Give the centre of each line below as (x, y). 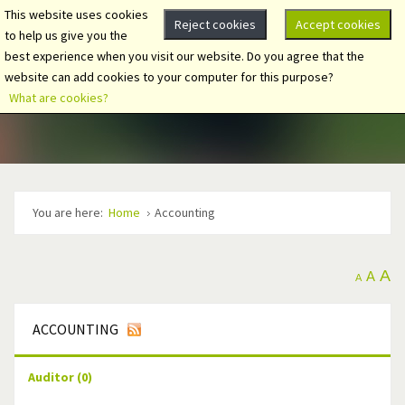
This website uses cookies (76, 14)
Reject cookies (215, 24)
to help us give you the (66, 35)
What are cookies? (59, 98)
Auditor (52, 377)
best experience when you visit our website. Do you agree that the (184, 56)
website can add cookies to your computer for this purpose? (169, 77)
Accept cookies (338, 24)
